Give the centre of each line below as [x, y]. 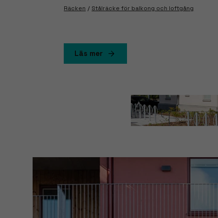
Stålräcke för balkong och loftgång [143, 8]
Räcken [75, 8]
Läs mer [89, 53]
